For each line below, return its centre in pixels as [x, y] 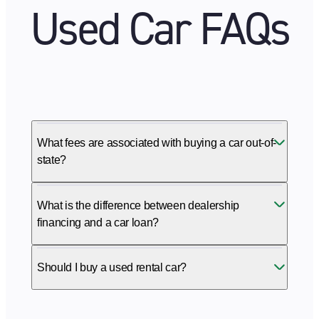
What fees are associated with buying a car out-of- [157, 143]
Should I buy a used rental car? [112, 268]
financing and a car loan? [98, 222]
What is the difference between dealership [138, 205]
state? [52, 160]
